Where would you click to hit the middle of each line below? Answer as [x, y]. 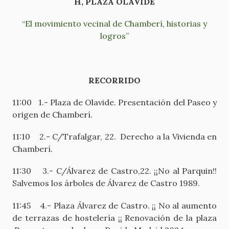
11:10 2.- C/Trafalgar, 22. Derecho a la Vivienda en [114, 137]
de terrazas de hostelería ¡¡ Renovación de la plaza [114, 217]
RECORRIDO [114, 80]
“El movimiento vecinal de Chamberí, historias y [114, 24]
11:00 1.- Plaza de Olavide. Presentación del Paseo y [114, 102]
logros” [114, 36]
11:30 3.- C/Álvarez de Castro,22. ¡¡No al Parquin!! [114, 171]
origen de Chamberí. [52, 114]
